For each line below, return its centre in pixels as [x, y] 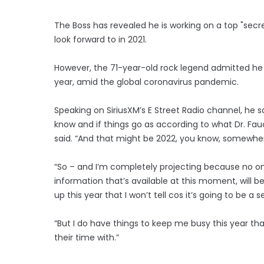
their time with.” [87, 237]
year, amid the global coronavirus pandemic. [146, 82]
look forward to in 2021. [100, 39]
